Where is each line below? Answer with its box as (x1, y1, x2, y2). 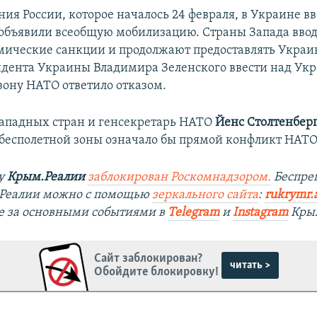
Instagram (233, 205, 289, 219)
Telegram (168, 205, 220, 219)
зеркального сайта (152, 188, 259, 202)
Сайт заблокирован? (94, 252, 203, 266)
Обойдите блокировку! (94, 265, 219, 279)
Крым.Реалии (7, 170, 86, 184)
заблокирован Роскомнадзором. (88, 170, 272, 184)
